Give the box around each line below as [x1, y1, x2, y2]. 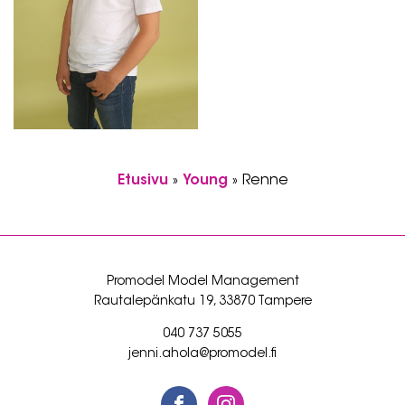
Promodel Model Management [106, 276, 299, 288]
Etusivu [117, 174, 168, 188]
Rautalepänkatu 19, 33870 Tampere [93, 296, 312, 308]
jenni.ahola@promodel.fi [128, 348, 277, 361]
